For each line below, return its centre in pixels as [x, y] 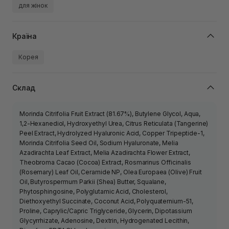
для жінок [33, 6]
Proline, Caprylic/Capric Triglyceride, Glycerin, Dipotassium [106, 211]
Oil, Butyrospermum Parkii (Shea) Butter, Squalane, [93, 182]
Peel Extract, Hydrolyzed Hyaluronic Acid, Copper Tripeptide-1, [112, 133]
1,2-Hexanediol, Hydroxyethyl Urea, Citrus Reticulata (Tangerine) [114, 124]
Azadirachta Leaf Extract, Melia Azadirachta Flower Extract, [105, 153]
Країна [25, 36]
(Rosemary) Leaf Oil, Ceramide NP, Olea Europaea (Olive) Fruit [111, 172]
